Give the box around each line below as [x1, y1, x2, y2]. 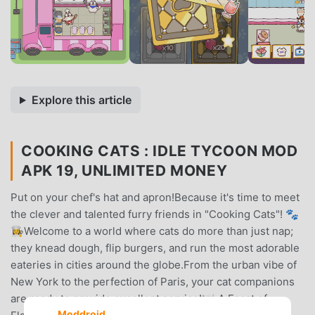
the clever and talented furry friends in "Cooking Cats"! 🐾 [11, 207, 299, 221]
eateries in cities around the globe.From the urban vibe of [11, 257, 297, 271]
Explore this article [31, 92, 131, 107]
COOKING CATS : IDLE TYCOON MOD [21, 141, 298, 160]
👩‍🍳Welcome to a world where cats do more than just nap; [11, 224, 293, 238]
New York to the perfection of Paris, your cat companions [11, 274, 295, 288]
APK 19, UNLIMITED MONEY [21, 161, 228, 179]
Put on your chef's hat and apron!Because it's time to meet [11, 190, 300, 204]
